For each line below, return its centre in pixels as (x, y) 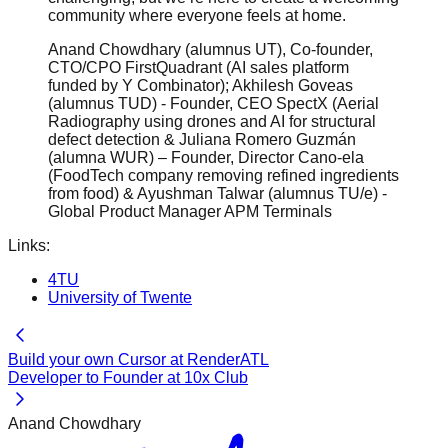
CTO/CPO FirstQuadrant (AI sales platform (198, 67)
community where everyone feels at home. (197, 15)
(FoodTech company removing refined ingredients (223, 175)
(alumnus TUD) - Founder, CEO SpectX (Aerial (213, 103)
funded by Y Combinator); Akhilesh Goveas (200, 85)
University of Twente (120, 297)
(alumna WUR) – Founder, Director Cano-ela (206, 157)
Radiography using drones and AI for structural (212, 121)
